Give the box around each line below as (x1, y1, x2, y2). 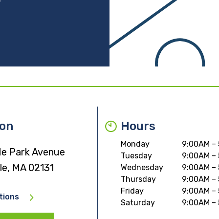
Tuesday (120, 151, 152, 160)
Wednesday (120, 163, 163, 172)
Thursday (120, 175, 156, 184)
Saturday (120, 198, 155, 207)
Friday (120, 186, 144, 196)
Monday (120, 139, 150, 149)
